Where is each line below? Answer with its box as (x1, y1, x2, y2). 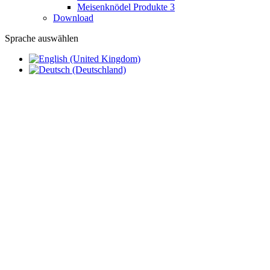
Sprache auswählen (5, 33, 78, 44)
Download (53, 13, 93, 24)
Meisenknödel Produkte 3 (77, 2, 175, 13)
